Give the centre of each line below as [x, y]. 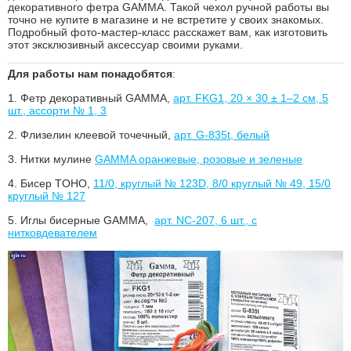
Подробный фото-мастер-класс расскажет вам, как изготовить [168, 32]
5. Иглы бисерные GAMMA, [81, 220]
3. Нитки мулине [51, 159]
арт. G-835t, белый [222, 134]
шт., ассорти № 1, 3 [57, 110]
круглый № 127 [47, 195]
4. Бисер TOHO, [51, 183]
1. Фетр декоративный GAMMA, [90, 98]
